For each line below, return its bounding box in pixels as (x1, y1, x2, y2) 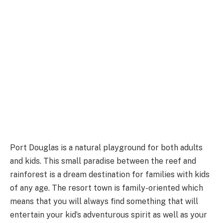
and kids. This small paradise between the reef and (10, 156, 196, 166)
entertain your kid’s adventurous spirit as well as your (10, 210, 207, 220)
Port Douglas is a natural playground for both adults (10, 142, 203, 152)
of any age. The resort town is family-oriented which (10, 183, 203, 193)
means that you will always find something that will (10, 196, 198, 206)
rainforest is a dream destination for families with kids (10, 169, 210, 179)
